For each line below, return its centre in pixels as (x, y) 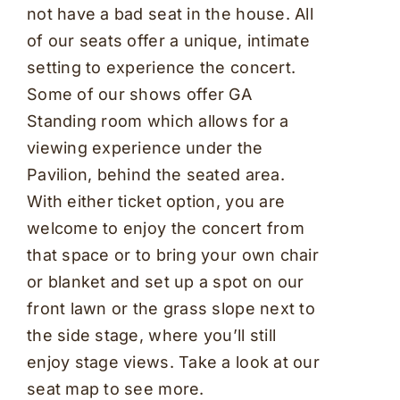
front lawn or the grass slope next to (171, 308)
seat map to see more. (115, 388)
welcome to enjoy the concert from (165, 228)
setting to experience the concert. (161, 67)
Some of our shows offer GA (139, 94)
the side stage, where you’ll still (151, 335)
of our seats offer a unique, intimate (168, 40)
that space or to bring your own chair (172, 254)
